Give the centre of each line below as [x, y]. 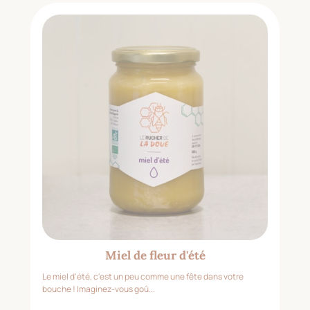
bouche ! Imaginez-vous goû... [99, 289]
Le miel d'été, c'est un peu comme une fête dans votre [143, 277]
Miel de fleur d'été [155, 255]
